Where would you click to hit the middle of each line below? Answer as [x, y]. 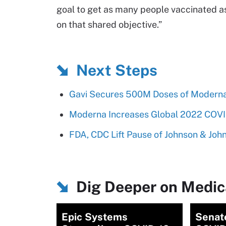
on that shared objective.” [109, 24]
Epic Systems [95, 217]
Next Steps [117, 70]
